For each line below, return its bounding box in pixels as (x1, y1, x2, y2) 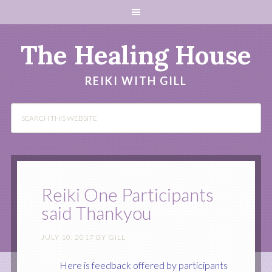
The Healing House (21, 39, 251, 72)
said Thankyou (41, 202, 152, 223)
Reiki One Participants (41, 183, 214, 205)
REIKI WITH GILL (85, 74, 187, 87)
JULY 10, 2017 (41, 233, 94, 242)
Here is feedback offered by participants (59, 259, 228, 271)
